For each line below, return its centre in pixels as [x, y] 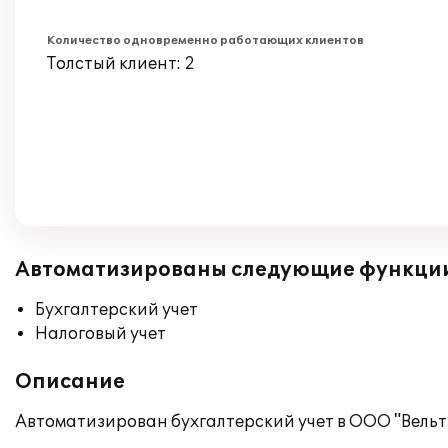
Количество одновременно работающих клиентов [205, 40]
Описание [70, 382]
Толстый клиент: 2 [121, 64]
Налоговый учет [100, 334]
